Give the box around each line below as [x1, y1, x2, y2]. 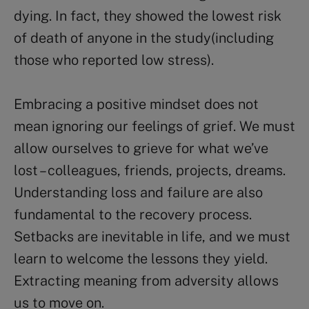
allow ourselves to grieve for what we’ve [14, 139, 268, 157]
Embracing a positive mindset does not [14, 95, 259, 112]
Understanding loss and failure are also [14, 183, 263, 201]
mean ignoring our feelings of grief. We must [14, 117, 295, 134]
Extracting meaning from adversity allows [14, 272, 279, 289]
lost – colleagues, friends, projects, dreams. [14, 161, 286, 179]
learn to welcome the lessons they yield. [14, 250, 268, 267]
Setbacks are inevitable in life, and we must [14, 228, 290, 245]
